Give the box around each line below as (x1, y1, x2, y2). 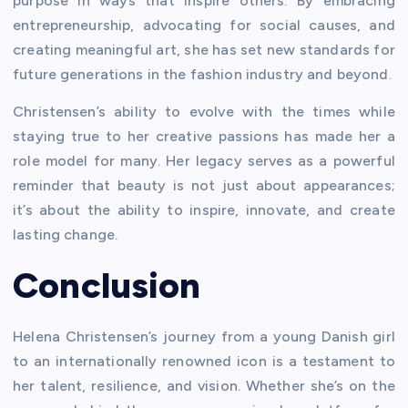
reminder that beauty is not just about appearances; (13, 177, 395, 195)
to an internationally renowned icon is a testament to (13, 352, 395, 370)
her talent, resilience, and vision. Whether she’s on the (13, 376, 395, 394)
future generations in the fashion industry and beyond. (13, 66, 392, 84)
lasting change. (13, 226, 118, 244)
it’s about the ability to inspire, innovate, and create (13, 201, 395, 219)
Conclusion (13, 263, 201, 308)
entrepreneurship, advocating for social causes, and (13, 16, 395, 35)
